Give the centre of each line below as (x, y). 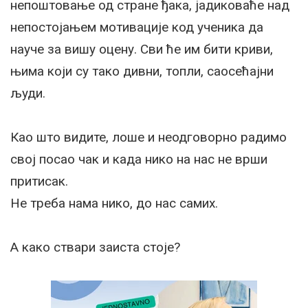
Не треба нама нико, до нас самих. (114, 203)
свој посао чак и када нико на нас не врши (139, 159)
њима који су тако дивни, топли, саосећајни (142, 71)
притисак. (39, 181)
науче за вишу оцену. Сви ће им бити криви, (142, 49)
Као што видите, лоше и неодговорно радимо (148, 137)
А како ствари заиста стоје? (95, 247)
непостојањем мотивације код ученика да (137, 27)
